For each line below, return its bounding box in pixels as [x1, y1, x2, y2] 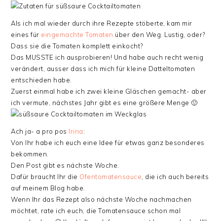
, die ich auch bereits [142, 173, 209, 181]
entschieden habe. [11, 76, 72, 84]
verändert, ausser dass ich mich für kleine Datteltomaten [11, 65, 195, 73]
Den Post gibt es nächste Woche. [11, 161, 119, 169]
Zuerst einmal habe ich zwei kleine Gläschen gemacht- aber [11, 87, 207, 95]
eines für [11, 31, 41, 38]
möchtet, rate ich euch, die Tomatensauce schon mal [11, 207, 181, 215]
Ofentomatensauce [79, 173, 142, 181]
